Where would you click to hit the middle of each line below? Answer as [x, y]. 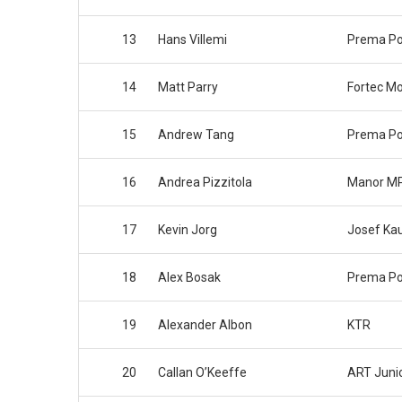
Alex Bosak [189, 278]
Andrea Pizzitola [205, 183]
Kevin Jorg [188, 230]
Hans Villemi [192, 40]
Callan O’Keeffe [202, 373]
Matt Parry [188, 87]
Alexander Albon [205, 325]
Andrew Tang [196, 135]
